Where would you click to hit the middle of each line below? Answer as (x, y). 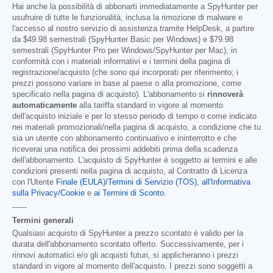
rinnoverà (225, 95)
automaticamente (44, 106)
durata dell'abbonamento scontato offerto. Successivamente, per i (128, 245)
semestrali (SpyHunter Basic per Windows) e (128, 40)
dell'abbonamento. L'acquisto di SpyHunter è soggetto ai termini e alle (135, 161)
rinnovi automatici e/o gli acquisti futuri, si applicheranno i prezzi (125, 256)
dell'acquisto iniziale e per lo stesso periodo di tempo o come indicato (134, 117)
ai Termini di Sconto (129, 193)
